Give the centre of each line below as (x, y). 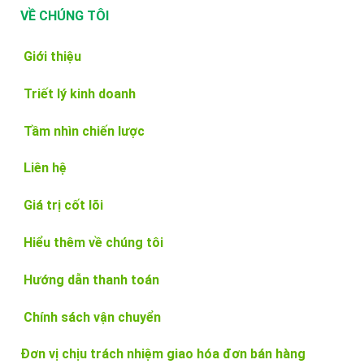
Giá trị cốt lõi (62, 206)
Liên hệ (45, 168)
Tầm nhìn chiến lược (84, 131)
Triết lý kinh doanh (78, 93)
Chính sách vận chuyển (92, 317)
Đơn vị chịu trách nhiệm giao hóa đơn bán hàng (163, 354)
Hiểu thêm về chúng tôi (92, 242)
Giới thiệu (52, 56)
